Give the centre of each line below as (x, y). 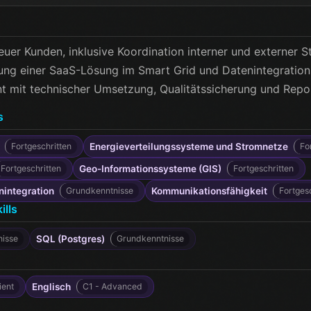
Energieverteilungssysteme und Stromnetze (189, 146)
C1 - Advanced (112, 286)
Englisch (51, 287)
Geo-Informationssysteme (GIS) (150, 169)
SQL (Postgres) (70, 239)
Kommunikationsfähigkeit (209, 191)
